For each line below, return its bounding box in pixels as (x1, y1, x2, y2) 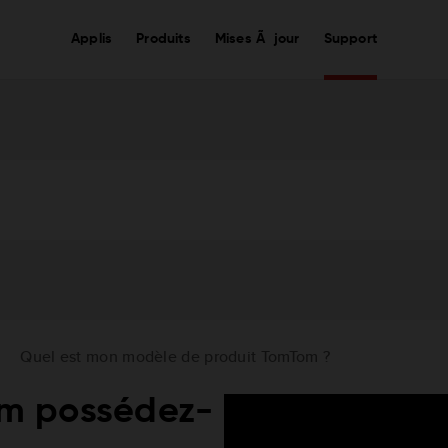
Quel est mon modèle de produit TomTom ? (20, 344, 331, 368)
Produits (136, 32, 191, 46)
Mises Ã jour (214, 32, 300, 46)
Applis (71, 32, 113, 46)
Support (323, 32, 377, 46)
